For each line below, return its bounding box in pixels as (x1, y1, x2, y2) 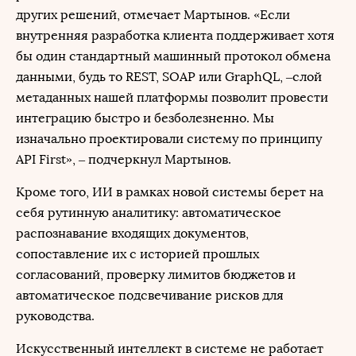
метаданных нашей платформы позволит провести (16, 90, 328, 105)
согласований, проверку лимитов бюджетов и (16, 267, 296, 282)
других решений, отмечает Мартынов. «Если (16, 7, 290, 22)
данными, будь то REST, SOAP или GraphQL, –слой (16, 69, 322, 84)
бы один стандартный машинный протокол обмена (16, 48, 331, 64)
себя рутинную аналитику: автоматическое (16, 205, 281, 220)
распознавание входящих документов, (16, 226, 249, 241)
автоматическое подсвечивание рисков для (16, 288, 284, 303)
